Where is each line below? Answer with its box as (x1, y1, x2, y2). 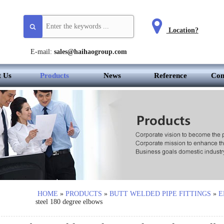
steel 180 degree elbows (35, 198, 102, 205)
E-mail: (30, 48, 52, 55)
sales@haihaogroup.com (53, 48, 127, 55)
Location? (166, 26, 198, 34)
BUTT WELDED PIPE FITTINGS (109, 190, 211, 197)
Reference (154, 71, 187, 79)
